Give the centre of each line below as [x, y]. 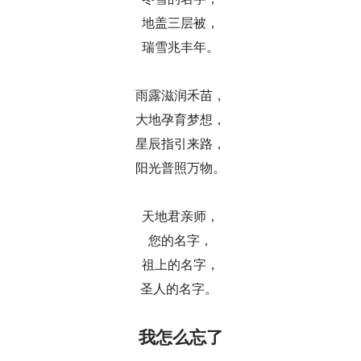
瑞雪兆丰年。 [180, 47]
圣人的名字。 [179, 289]
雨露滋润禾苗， [180, 95]
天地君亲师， [180, 216]
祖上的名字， [180, 265]
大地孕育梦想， [180, 120]
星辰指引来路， [180, 144]
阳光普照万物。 [180, 168]
